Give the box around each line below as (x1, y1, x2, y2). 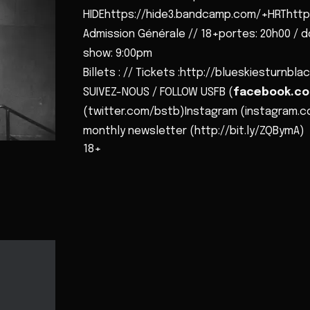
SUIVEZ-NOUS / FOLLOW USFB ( (83, 86, 233, 98)
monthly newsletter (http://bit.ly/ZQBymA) (83, 125, 304, 137)
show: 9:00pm (83, 48, 152, 60)
